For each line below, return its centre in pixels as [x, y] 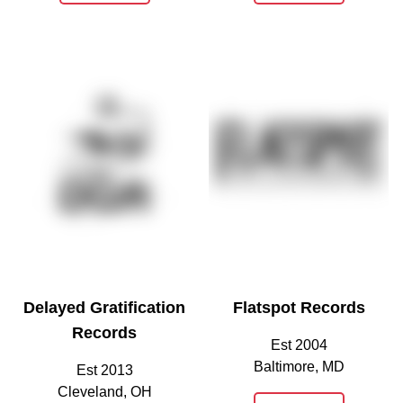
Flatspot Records [299, 307]
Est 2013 [104, 370]
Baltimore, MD [299, 366]
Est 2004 [299, 345]
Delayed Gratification [104, 307]
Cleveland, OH [104, 391]
